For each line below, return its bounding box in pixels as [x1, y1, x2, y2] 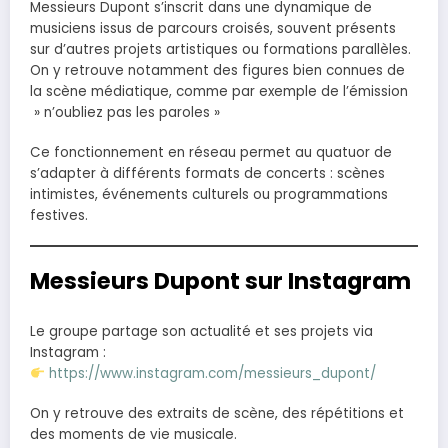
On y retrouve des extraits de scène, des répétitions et [30, 404, 404, 424]
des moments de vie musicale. [30, 425, 237, 445]
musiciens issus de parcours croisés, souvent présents [30, 19, 396, 39]
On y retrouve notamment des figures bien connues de [30, 61, 405, 81]
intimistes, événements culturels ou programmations [30, 185, 388, 205]
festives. [30, 206, 88, 226]
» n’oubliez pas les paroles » [30, 103, 220, 123]
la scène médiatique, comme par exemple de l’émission [30, 82, 408, 102]
